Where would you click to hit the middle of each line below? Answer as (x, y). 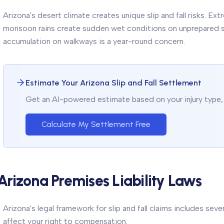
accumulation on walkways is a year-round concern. (94, 41)
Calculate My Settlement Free (96, 124)
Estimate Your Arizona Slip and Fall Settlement (113, 83)
